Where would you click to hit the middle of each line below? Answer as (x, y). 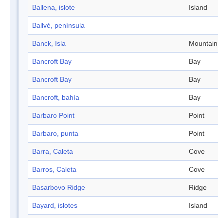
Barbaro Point (53, 116)
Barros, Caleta (54, 170)
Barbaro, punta (55, 134)
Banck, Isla (49, 44)
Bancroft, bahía (56, 98)
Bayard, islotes (55, 206)
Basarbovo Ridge (59, 188)
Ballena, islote (54, 8)
